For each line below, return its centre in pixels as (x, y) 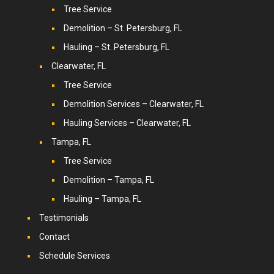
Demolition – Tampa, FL (109, 180)
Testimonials (64, 218)
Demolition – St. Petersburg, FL (123, 28)
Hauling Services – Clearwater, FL (127, 123)
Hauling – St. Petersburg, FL (116, 47)
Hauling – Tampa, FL (102, 199)
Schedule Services (74, 256)
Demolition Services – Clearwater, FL (133, 104)
